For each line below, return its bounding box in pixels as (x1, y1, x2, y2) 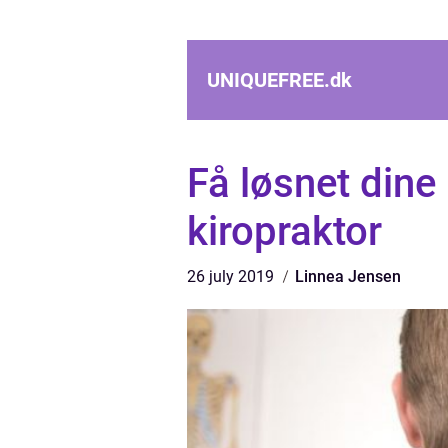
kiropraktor (187, 208, 382, 255)
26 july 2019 (187, 267, 278, 286)
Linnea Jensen (295, 267, 401, 286)
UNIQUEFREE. (207, 68, 330, 92)
